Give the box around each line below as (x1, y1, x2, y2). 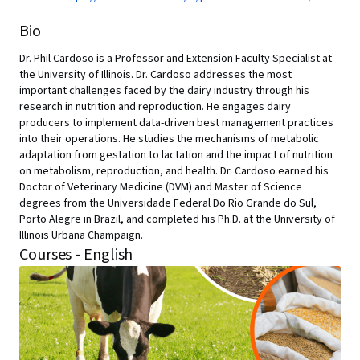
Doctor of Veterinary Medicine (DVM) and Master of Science (19, 179, 302, 195)
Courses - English (19, 243, 133, 266)
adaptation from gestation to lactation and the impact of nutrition (19, 147, 333, 163)
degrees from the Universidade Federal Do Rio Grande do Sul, (19, 195, 317, 211)
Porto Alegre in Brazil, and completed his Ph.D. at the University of (19, 211, 335, 227)
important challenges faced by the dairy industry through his (19, 83, 309, 99)
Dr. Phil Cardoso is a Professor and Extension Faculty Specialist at (19, 51, 332, 67)
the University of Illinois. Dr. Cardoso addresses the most (19, 67, 292, 83)
